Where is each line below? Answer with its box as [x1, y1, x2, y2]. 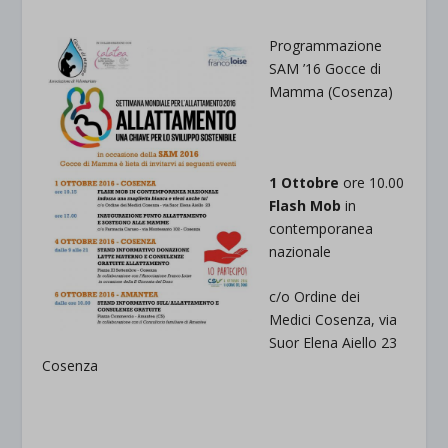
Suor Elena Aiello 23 [269, 333, 398, 353]
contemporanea [269, 218, 374, 238]
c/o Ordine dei [269, 287, 361, 307]
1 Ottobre [269, 172, 340, 192]
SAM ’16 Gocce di [269, 58, 382, 78]
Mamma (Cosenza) [269, 81, 394, 101]
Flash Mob [269, 195, 342, 215]
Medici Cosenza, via [269, 310, 398, 330]
